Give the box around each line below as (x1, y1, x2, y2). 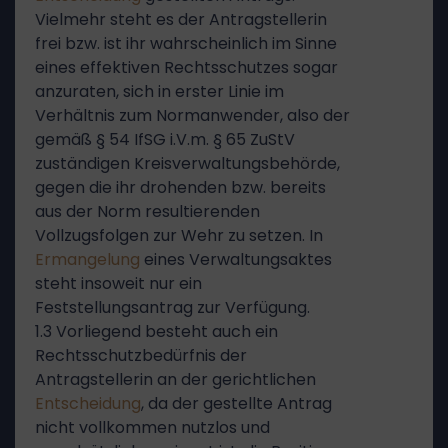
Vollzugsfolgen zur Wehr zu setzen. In (35, 224, 323, 247)
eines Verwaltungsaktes (140, 248, 332, 271)
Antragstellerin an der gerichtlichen (35, 368, 316, 391)
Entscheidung (35, 392, 141, 415)
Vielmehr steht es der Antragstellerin (35, 8, 327, 31)
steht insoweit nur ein (35, 272, 202, 295)
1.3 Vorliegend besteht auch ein (35, 320, 278, 343)
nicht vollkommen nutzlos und (35, 416, 270, 439)
